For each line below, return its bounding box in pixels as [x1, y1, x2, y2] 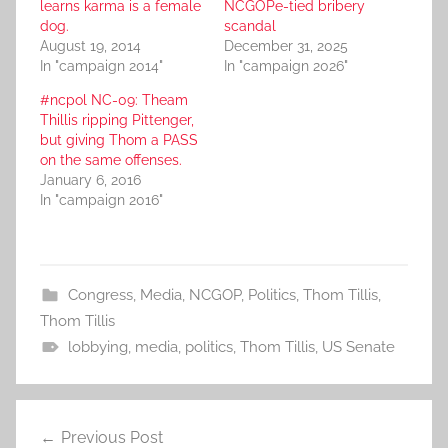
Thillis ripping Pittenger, [40, 112, 194, 129]
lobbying [67, 338, 128, 357]
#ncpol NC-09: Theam [40, 92, 188, 109]
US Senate [321, 338, 395, 357]
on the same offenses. [40, 152, 182, 169]
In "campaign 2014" [40, 58, 163, 75]
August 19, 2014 [40, 38, 141, 55]
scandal [224, 18, 276, 35]
